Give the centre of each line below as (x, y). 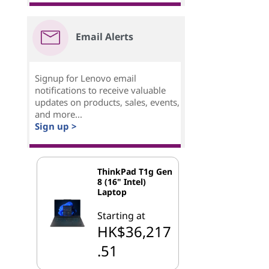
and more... (58, 114)
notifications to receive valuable (100, 90)
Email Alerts (104, 37)
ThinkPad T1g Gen (134, 172)
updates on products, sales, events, (107, 102)
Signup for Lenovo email (85, 78)
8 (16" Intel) (121, 182)
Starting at (121, 216)
